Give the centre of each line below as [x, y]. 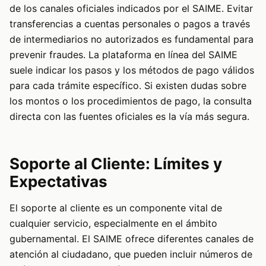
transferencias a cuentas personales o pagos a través [130, 23]
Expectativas [58, 181]
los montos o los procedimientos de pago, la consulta [131, 101]
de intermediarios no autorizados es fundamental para [132, 39]
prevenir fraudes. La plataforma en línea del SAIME [123, 54]
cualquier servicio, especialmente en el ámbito [113, 223]
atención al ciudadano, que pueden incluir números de [131, 254]
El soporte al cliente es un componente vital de [116, 208]
